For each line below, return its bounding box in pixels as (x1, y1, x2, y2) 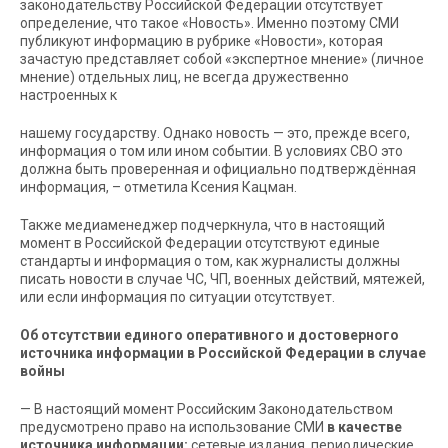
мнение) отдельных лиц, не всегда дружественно (20, 69, 349, 85)
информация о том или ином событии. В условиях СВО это (20, 143, 403, 159)
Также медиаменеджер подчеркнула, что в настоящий (20, 217, 385, 233)
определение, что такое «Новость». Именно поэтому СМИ (20, 15, 399, 31)
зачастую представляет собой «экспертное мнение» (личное (20, 51, 424, 67)
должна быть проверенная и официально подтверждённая (20, 161, 416, 177)
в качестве (327, 419, 402, 435)
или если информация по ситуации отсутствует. (20, 289, 335, 305)
